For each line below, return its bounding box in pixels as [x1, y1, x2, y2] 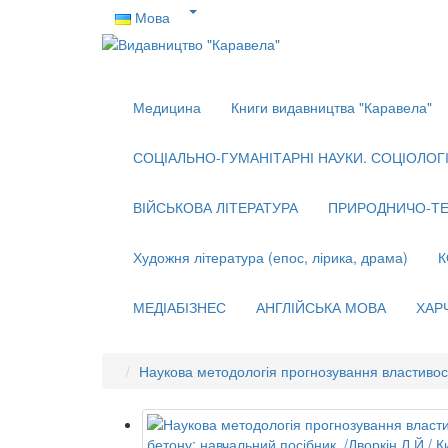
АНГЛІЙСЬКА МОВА [256, 297, 386, 317]
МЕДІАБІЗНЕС [133, 297, 226, 317]
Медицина [133, 97, 201, 117]
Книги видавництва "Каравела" [231, 97, 432, 117]
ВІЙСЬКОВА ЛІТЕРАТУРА [133, 197, 298, 217]
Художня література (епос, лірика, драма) [133, 247, 408, 267]
